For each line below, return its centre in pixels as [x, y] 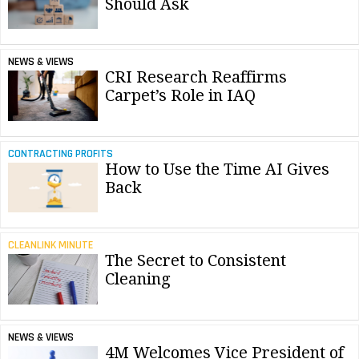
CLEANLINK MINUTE [50, 246]
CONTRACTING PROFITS [60, 153]
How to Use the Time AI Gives [217, 169]
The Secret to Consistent [196, 261]
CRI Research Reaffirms [196, 77]
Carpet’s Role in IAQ [180, 96]
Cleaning [138, 279]
